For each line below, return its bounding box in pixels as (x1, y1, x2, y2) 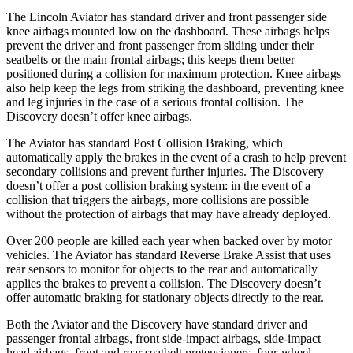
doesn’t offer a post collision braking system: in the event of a (6, 178, 310, 192)
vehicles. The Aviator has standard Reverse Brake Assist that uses (6, 247, 331, 262)
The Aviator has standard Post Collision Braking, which (6, 136, 283, 150)
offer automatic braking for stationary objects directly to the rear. (6, 290, 324, 304)
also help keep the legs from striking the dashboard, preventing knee (6, 80, 344, 95)
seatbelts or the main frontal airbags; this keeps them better (6, 52, 295, 66)
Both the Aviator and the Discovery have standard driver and (6, 317, 307, 331)
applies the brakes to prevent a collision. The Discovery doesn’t (6, 276, 321, 290)
